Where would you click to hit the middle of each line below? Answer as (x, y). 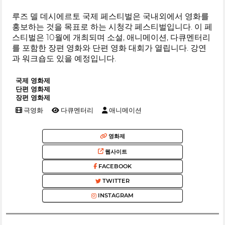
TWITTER (115, 181)
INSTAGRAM (115, 196)
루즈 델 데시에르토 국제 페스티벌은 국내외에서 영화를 (111, 16)
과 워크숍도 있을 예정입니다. (64, 58)
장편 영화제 (33, 97)
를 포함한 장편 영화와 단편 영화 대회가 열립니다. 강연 (109, 48)
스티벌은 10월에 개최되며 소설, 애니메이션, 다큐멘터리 (111, 37)
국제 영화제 (33, 80)
